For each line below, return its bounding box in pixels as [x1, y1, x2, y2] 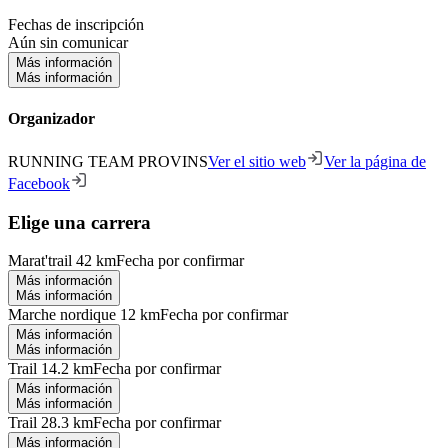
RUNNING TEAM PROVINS [8, 152, 208, 170]
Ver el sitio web [208, 152, 306, 170]
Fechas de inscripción [8, 16, 144, 34]
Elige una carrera [8, 211, 151, 233]
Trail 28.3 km [8, 414, 93, 432]
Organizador [8, 109, 95, 127]
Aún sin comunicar [8, 34, 128, 52]
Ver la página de [324, 152, 426, 170]
